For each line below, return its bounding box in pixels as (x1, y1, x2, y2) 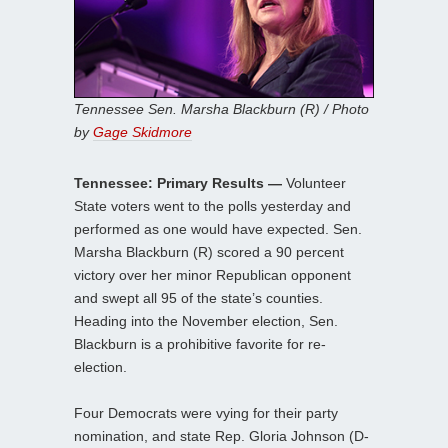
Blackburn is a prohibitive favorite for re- (74, 335, 326, 352)
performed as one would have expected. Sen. (74, 220, 362, 237)
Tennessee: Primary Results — (74, 174, 282, 191)
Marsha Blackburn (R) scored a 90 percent (74, 243, 344, 260)
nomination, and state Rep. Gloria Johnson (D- (74, 427, 369, 444)
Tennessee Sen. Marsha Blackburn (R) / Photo (74, 100, 369, 117)
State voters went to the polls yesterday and (74, 197, 351, 214)
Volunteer (282, 174, 346, 191)
